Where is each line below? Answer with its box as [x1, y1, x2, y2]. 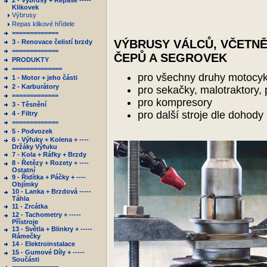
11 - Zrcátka [12, 203, 48, 210]
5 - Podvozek [12, 128, 52, 135]
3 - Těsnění [12, 101, 46, 108]
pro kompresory [138, 97, 212, 108]
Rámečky [12, 232, 41, 240]
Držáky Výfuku [12, 143, 57, 150]
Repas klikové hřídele [12, 20, 76, 27]
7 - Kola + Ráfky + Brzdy [12, 151, 86, 158]
